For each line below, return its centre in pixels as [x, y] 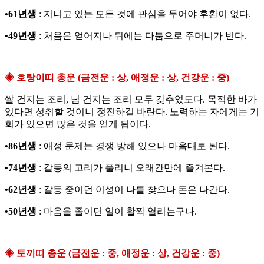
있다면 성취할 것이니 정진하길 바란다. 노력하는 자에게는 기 [132, 112]
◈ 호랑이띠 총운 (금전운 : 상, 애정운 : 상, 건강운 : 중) [117, 78]
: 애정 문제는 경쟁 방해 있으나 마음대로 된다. [133, 146]
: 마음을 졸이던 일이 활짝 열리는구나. [117, 212]
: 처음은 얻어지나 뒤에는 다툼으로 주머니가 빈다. [141, 36]
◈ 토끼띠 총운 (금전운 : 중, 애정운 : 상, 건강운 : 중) [112, 253]
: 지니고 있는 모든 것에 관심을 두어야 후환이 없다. [144, 14]
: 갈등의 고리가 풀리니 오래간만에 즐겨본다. [131, 168]
